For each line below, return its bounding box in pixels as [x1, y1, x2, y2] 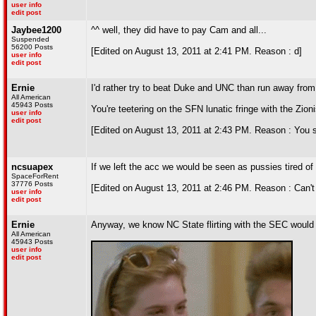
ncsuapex [11, 162, 53, 172]
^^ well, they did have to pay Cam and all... [91, 25, 267, 35]
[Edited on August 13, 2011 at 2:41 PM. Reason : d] [91, 46, 302, 56]
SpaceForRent [11, 172, 59, 180]
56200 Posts [11, 43, 53, 51]
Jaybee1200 [11, 25, 61, 35]
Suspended [11, 35, 49, 43]
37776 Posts [11, 180, 53, 188]
